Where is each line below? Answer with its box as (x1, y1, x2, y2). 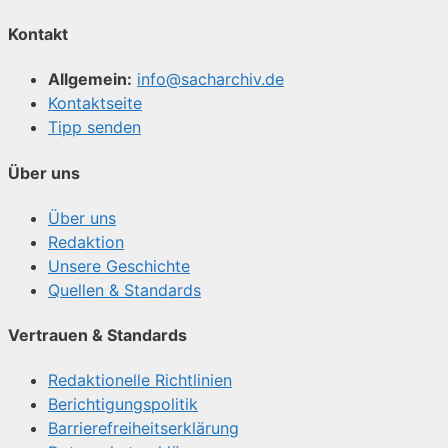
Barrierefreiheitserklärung (48, 418, 239, 439)
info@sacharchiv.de (137, 69, 284, 90)
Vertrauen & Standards (8, 325, 187, 346)
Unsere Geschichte (48, 255, 190, 276)
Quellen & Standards (48, 279, 201, 300)
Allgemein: (48, 69, 132, 90)
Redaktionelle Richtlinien (48, 370, 232, 391)
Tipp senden (48, 117, 141, 138)
